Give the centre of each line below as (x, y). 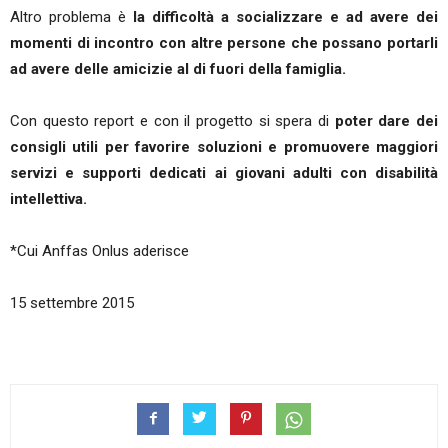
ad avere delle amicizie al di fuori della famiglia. (178, 69)
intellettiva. (48, 199)
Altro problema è (71, 17)
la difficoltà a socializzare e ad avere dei (285, 17)
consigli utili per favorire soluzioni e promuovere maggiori (224, 147)
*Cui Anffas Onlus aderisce (99, 251)
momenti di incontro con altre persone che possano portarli (224, 43)
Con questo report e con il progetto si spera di (172, 121)
